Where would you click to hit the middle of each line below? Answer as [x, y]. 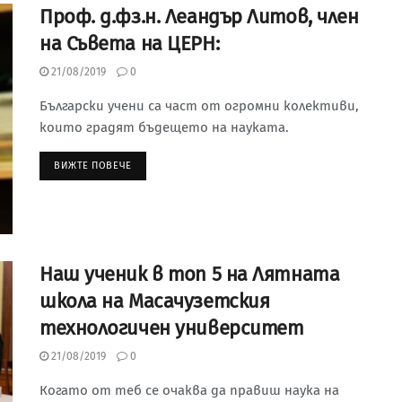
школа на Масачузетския [155, 301]
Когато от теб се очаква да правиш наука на [189, 391]
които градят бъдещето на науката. [164, 127]
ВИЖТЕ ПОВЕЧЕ [93, 165]
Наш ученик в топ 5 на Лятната [190, 275]
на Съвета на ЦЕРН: [130, 43]
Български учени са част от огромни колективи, [199, 105]
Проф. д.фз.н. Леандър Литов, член [199, 16]
